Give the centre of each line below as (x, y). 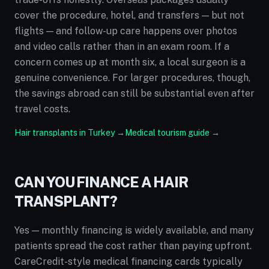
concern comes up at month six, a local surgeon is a (130, 62)
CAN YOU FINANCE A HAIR (101, 182)
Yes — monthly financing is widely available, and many (134, 230)
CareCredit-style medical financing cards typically (128, 261)
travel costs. (42, 109)
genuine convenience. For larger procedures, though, (132, 78)
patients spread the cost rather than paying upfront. (133, 246)
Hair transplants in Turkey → (70, 133)
